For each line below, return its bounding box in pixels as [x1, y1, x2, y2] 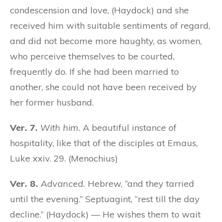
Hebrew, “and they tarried [85, 177, 194, 189]
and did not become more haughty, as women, [10, 35, 202, 47]
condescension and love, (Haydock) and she [10, 4, 189, 16]
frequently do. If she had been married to [10, 65, 179, 77]
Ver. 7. [10, 121, 38, 133]
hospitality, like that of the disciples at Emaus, [10, 137, 198, 149]
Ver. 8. [10, 177, 38, 189]
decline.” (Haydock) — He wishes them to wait [10, 208, 201, 220]
